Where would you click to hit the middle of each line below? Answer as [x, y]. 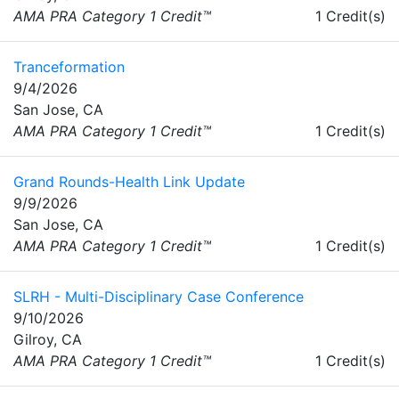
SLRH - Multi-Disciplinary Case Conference [159, 297]
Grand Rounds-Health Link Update [129, 182]
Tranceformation [69, 67]
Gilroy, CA [48, 340]
